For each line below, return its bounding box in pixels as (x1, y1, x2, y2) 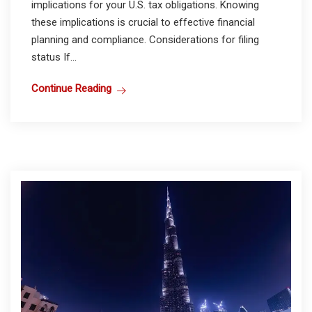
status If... (31, 51, 77, 64)
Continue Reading (31, 82, 111, 95)
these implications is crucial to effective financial (31, 16, 255, 29)
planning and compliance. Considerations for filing (31, 33, 259, 47)
